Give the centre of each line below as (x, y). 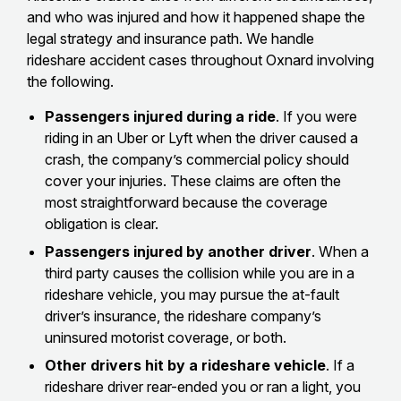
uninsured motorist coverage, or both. (166, 337)
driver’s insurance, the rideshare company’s (183, 316)
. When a (340, 251)
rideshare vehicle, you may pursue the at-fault (192, 294)
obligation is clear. (102, 223)
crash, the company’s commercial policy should (197, 159)
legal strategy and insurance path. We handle (171, 38)
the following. (70, 81)
